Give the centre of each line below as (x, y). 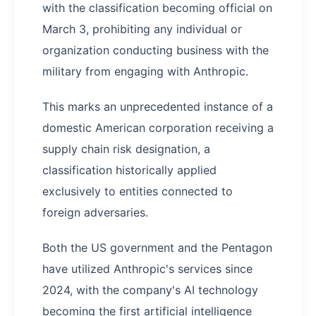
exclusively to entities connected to (138, 192)
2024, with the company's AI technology (150, 290)
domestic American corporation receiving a (158, 128)
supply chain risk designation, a (126, 149)
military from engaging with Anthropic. (145, 72)
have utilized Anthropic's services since (147, 269)
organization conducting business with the (156, 50)
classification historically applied (129, 170)
